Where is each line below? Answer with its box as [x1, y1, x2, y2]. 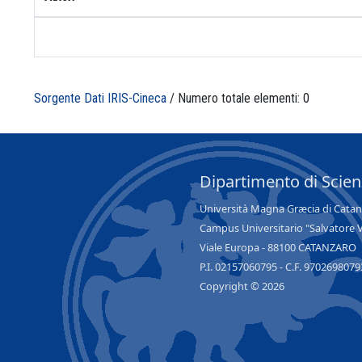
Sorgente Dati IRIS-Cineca [34, 90, 166, 106]
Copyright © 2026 [200, 279, 284, 293]
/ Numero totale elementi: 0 [166, 90, 309, 106]
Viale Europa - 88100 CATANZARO [200, 240, 356, 255]
